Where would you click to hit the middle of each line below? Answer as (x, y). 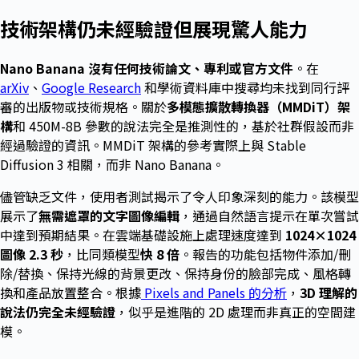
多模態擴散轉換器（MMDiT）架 (258, 107)
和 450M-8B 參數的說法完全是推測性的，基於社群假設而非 (184, 126)
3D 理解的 (329, 293)
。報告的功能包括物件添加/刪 (265, 254)
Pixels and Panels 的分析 (214, 293)
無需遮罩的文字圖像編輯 (109, 216)
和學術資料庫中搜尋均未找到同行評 (245, 88)
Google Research (91, 88)
